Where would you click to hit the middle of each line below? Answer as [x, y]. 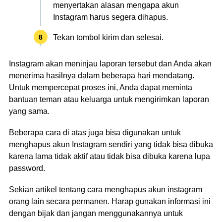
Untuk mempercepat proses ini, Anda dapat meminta [101, 87]
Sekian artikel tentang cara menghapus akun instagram [106, 189]
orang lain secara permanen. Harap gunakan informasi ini [110, 201]
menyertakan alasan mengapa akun [116, 5]
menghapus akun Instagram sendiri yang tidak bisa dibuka [111, 144]
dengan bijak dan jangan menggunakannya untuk [96, 213]
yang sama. [29, 111]
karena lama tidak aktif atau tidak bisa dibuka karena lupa [110, 156]
